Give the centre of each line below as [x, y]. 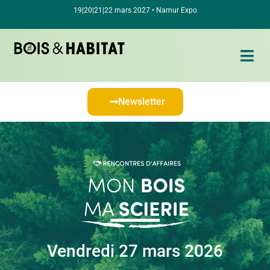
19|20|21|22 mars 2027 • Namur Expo [135, 10]
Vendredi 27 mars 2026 [135, 251]
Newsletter [141, 102]
